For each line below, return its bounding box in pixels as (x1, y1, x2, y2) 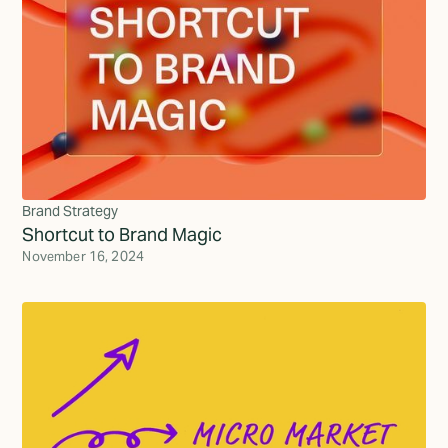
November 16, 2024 (22, 248, 145, 266)
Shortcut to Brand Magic (22, 223, 223, 247)
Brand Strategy (22, 202, 119, 221)
